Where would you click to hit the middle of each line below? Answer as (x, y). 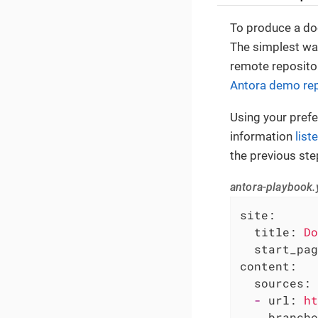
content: (268, 266)
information (263, 137)
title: (275, 232)
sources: (283, 283)
